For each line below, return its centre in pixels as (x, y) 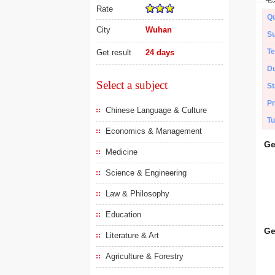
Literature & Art (132, 235)
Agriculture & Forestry (145, 256)
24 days (160, 52)
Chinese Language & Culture (156, 110)
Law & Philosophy (137, 194)
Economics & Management (154, 131)
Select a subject (132, 85)
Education (123, 215)
